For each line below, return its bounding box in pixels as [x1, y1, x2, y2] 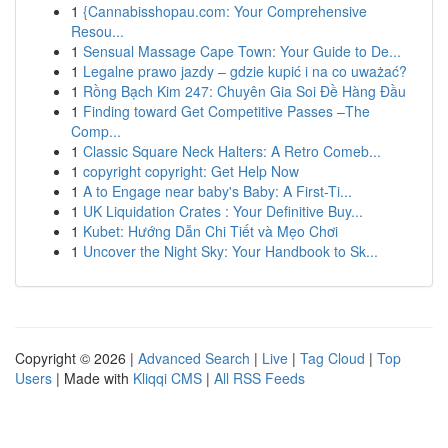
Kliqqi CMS [133, 368, 202, 388]
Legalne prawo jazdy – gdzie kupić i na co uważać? [83, 61, 407, 81]
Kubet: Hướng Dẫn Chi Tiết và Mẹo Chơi [83, 221, 338, 241]
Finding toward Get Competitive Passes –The [83, 101, 370, 121]
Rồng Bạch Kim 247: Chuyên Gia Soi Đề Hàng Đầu [83, 81, 406, 101]
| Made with [52, 368, 133, 388]
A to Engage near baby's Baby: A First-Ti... [83, 181, 352, 201]
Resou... [71, 21, 124, 41]
